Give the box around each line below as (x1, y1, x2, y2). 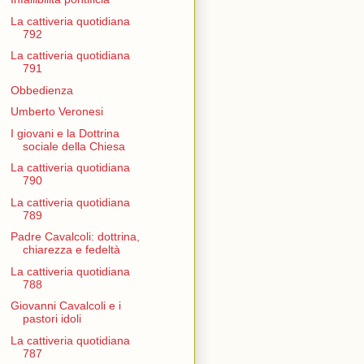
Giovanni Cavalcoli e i (10, 299, 121, 313)
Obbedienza (10, 83, 73, 97)
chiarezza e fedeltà (22, 243, 120, 257)
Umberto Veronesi (10, 105, 103, 119)
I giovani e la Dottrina (10, 126, 119, 140)
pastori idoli (22, 312, 81, 326)
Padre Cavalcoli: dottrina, (10, 230, 140, 244)
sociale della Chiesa (22, 139, 125, 153)
